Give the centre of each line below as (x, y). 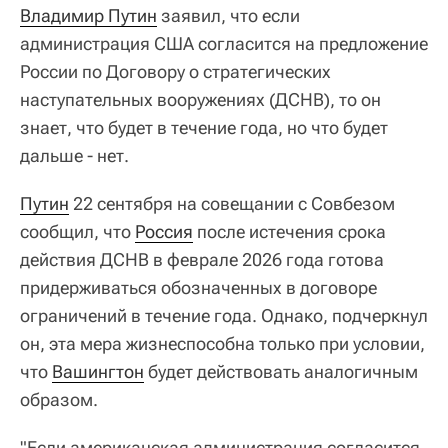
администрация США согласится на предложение (224, 43)
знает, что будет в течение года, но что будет (204, 127)
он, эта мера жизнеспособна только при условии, (222, 343)
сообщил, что (77, 231)
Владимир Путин (88, 15)
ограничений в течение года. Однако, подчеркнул (224, 315)
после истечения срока (289, 231)
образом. (59, 399)
